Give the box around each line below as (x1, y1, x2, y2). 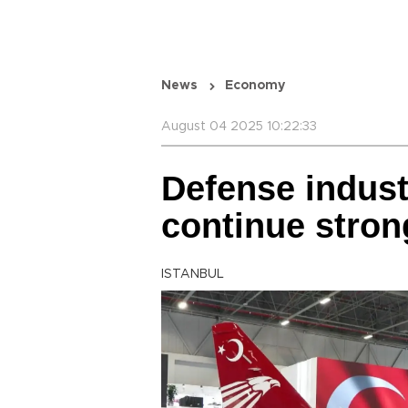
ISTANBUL (161, 268, 224, 280)
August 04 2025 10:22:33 (161, 120, 317, 133)
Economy (225, 79, 285, 92)
